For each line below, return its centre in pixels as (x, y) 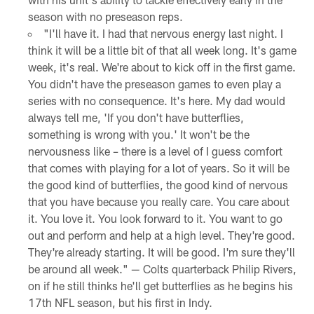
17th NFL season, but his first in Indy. (120, 303)
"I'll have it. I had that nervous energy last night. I (163, 34)
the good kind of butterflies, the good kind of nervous (158, 185)
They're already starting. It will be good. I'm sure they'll (161, 252)
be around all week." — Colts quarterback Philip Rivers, (162, 269)
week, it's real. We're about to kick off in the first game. (162, 67)
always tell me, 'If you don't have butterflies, (136, 118)
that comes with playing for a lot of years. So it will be (158, 168)
